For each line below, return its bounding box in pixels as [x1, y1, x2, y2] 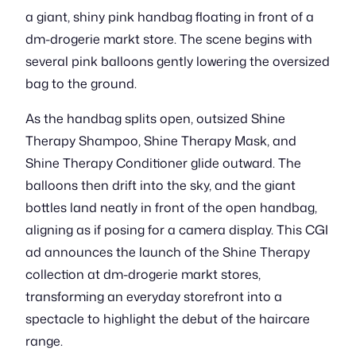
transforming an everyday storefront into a [25, 288, 282, 305]
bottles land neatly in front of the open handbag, [25, 199, 317, 216]
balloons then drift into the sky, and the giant [25, 176, 296, 194]
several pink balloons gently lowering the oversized [25, 52, 330, 70]
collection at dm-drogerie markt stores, [25, 265, 261, 283]
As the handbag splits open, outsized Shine [25, 110, 285, 127]
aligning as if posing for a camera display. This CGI [25, 221, 328, 238]
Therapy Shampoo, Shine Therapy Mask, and [25, 132, 296, 149]
